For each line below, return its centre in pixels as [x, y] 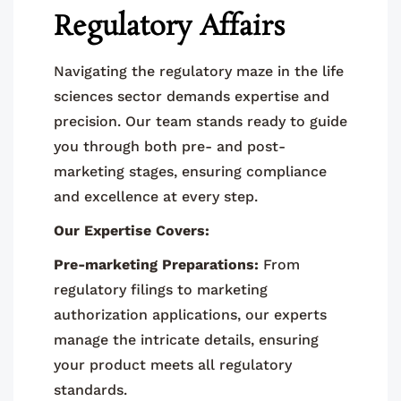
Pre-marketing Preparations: [156, 264]
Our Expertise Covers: [132, 230]
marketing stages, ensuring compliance [190, 171]
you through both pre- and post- [170, 146]
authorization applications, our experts [190, 315]
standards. [90, 390]
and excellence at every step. [156, 196]
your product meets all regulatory [173, 365]
